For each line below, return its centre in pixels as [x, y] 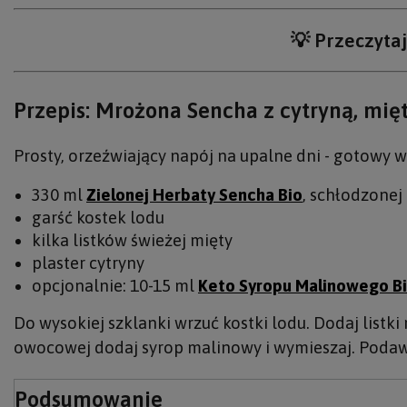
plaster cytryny [88, 263]
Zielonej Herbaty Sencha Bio [194, 195]
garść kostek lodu [98, 218]
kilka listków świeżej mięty [132, 240]
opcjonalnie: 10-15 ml [115, 286]
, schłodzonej [352, 195]
